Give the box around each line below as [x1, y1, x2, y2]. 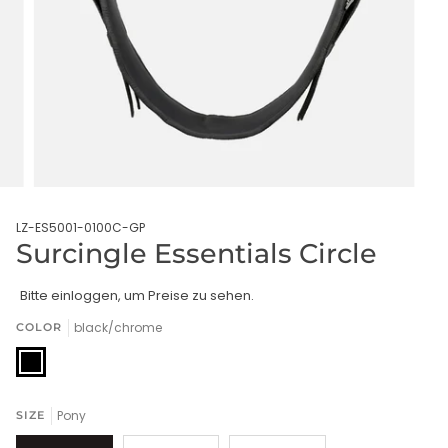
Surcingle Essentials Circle [16, 236, 377, 270]
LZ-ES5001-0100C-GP [16, 218, 145, 236]
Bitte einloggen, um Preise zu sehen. [19, 285, 254, 305]
